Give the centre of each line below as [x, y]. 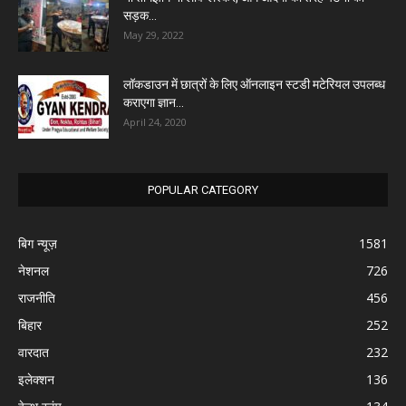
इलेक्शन [36, 379]
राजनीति [37, 297]
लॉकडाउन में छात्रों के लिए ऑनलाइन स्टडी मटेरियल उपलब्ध [254, 84]
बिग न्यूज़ [38, 243]
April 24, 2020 [155, 121]
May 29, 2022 [154, 34]
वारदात [34, 352]
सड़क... [140, 15]
